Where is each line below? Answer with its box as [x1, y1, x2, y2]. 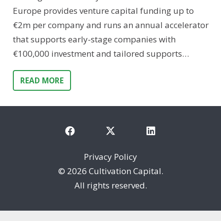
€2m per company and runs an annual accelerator [12, 19, 209, 31]
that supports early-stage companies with [12, 34, 176, 45]
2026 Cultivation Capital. [67, 165, 163, 177]
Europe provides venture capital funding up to [12, 5, 194, 17]
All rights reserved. [74, 179, 147, 191]
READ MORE [20, 75, 64, 86]
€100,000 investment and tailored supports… [12, 48, 189, 60]
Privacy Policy [84, 150, 137, 162]
